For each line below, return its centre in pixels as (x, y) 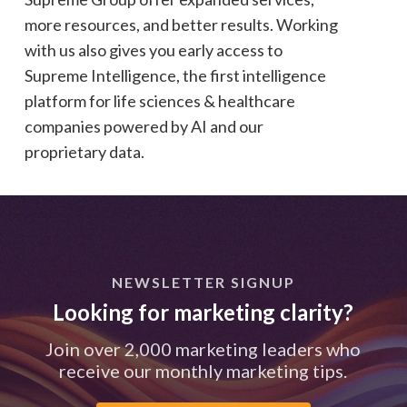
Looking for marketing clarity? (203, 313)
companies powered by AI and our (144, 127)
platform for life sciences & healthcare (159, 101)
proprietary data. (84, 152)
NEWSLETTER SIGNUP (203, 283)
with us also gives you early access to (153, 50)
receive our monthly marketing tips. (203, 371)
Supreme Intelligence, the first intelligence (175, 76)
